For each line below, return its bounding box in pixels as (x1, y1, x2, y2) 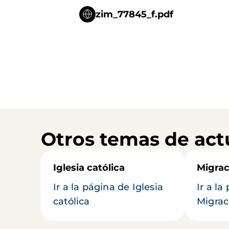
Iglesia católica (53, 162, 125, 174)
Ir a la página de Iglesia (53, 181, 163, 193)
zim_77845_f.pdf (95, 9, 173, 20)
